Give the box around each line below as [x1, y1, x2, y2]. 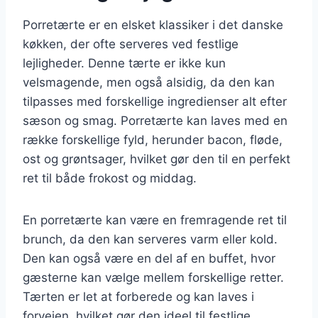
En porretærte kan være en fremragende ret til [23, 212, 287, 227]
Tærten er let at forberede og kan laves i [23, 289, 254, 304]
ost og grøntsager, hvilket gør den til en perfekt [23, 151, 290, 166]
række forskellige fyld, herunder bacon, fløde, [23, 132, 283, 147]
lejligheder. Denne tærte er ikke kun [23, 55, 226, 70]
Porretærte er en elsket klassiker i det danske [23, 17, 283, 32]
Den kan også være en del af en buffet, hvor [23, 251, 275, 265]
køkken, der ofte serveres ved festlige [23, 36, 238, 51]
